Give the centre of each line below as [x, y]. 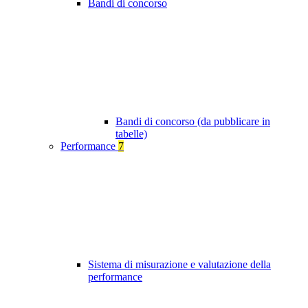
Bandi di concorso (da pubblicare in [193, 122]
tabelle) [131, 134]
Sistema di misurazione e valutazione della [179, 265]
